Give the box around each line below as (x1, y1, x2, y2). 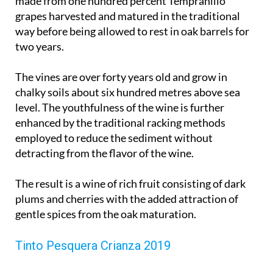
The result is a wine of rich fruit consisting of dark (15, 177, 246, 191)
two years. (15, 40, 64, 54)
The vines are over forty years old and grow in (15, 71, 227, 85)
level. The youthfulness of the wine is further (15, 101, 224, 115)
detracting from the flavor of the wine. (15, 147, 194, 161)
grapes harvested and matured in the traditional (15, 10, 240, 24)
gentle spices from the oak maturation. (15, 208, 196, 222)
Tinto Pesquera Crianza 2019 (15, 239, 171, 254)
